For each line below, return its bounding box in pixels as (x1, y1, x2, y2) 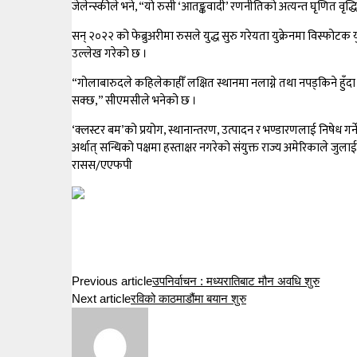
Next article (72, 292, 131, 306)
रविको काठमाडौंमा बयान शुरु (131, 292, 246, 306)
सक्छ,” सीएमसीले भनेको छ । (72, 91, 197, 111)
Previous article (72, 274, 152, 288)
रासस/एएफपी (72, 155, 132, 175)
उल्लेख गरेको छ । (72, 44, 147, 64)
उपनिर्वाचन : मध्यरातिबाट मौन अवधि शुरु (152, 274, 320, 288)
